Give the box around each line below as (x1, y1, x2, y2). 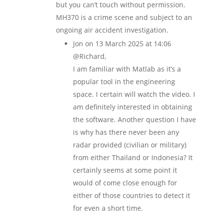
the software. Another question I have (73, 115, 196, 124)
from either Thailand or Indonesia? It (73, 153, 193, 162)
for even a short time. (73, 203, 143, 213)
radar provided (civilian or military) (73, 140, 186, 149)
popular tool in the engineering (73, 77, 175, 86)
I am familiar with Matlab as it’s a (73, 64, 181, 73)
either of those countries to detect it (73, 191, 190, 200)
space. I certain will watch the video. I (73, 90, 195, 99)
